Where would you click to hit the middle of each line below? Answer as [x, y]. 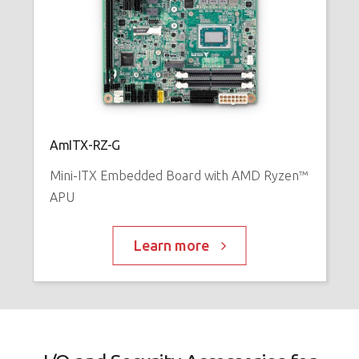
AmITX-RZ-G [85, 145]
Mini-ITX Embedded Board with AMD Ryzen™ [178, 175]
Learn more [171, 245]
